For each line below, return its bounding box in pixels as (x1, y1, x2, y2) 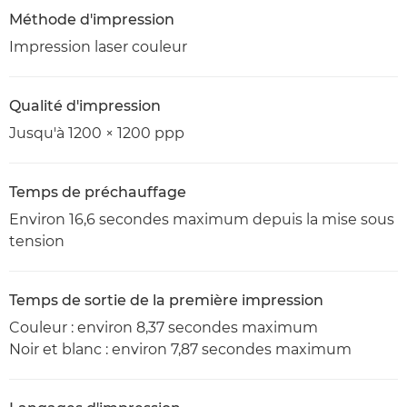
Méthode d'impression (9, 11, 174, 28)
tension (9, 233, 65, 250)
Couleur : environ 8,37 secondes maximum (9, 319, 318, 336)
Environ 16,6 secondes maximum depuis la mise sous (9, 211, 394, 228)
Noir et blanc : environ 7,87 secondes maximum (9, 341, 352, 358)
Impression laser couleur (9, 38, 187, 55)
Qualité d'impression (9, 97, 161, 114)
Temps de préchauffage (9, 184, 186, 201)
